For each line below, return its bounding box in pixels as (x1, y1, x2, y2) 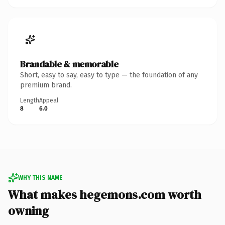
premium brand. (20, 80, 72, 89)
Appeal (39, 96, 58, 104)
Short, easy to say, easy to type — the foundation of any (20, 70, 198, 79)
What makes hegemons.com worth (8, 186, 201, 203)
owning (8, 202, 49, 219)
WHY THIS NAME (18, 174, 62, 181)
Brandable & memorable (20, 57, 119, 70)
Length (20, 96, 39, 104)
